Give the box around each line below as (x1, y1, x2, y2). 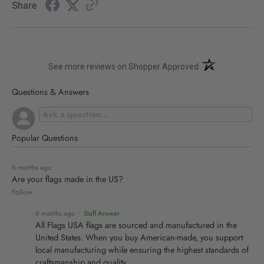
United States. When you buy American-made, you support (35, 232, 243, 244)
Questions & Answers (12, 86, 89, 98)
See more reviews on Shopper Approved (48, 62, 199, 72)
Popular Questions (12, 132, 78, 144)
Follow (12, 187, 32, 198)
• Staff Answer (77, 209, 120, 219)
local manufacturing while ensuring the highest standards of (35, 244, 249, 256)
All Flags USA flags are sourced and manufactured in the (35, 219, 237, 232)
